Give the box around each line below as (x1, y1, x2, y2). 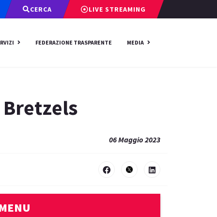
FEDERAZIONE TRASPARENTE (35, 39, 112, 46)
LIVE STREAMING (89, 5, 146, 14)
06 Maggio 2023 (109, 135, 160, 144)
